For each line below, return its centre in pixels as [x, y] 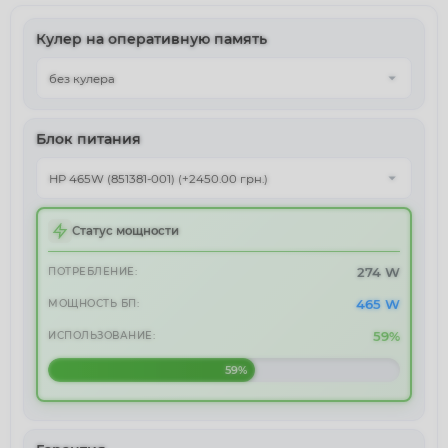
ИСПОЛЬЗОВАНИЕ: [101, 335]
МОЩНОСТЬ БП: [93, 303]
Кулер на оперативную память [151, 39]
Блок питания [88, 139]
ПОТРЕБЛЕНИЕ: [92, 271]
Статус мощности [125, 231]
